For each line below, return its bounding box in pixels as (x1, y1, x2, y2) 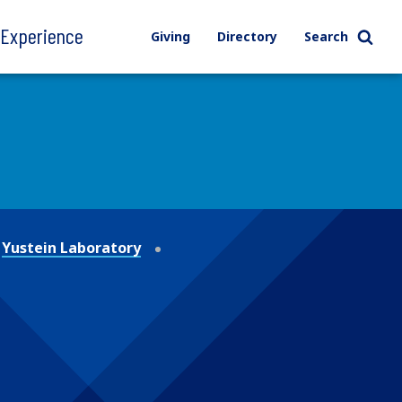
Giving (150, 28, 190, 45)
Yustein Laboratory (2, 237, 141, 258)
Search (303, 28, 348, 45)
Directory (216, 28, 277, 45)
